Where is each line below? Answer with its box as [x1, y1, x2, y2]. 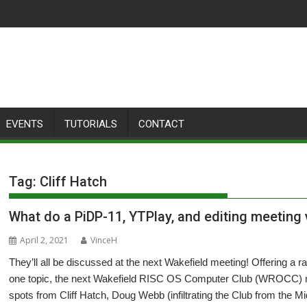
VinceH [90, 234, 118, 246]
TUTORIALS [64, 118, 117, 130]
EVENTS [6, 118, 43, 130]
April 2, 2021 [20, 234, 69, 246]
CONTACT [138, 118, 184, 130]
